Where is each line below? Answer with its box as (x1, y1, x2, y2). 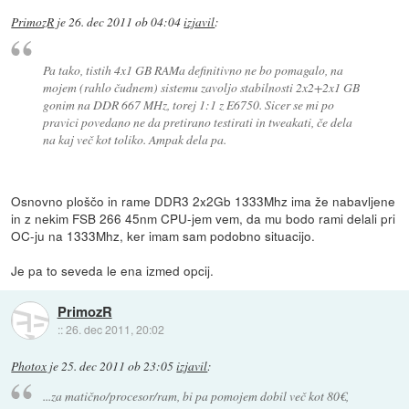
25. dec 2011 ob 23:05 (61, 357, 174, 374)
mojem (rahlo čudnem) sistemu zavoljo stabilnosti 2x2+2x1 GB (42, 78, 360, 96)
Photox (11, 357, 47, 374)
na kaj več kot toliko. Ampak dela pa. (42, 130, 226, 148)
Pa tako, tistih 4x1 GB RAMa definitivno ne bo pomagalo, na (42, 60, 343, 79)
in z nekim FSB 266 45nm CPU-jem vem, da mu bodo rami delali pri (11, 208, 396, 227)
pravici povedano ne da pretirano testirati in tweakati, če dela (42, 112, 352, 131)
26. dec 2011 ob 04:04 (68, 14, 182, 31)
